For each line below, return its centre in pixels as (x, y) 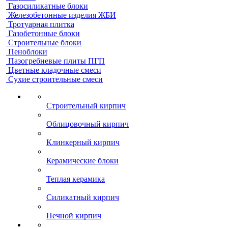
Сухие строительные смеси (55, 79)
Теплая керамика (76, 179)
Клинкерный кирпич (83, 142)
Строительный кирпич (86, 106)
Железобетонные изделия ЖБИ (62, 15)
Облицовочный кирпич (88, 124)
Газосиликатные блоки (48, 6)
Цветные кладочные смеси (55, 70)
